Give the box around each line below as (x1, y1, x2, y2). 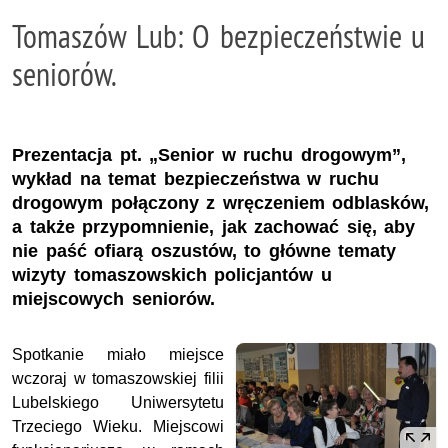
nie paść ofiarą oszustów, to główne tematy (12, 240, 397, 261)
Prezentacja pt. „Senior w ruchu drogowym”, (12, 144, 406, 165)
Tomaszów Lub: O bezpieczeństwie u (12, 16, 426, 56)
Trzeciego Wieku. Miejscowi (12, 417, 224, 435)
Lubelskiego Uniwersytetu (12, 393, 224, 411)
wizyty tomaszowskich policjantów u (12, 264, 332, 285)
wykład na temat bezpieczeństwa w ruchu (12, 168, 379, 189)
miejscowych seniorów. (12, 288, 215, 309)
